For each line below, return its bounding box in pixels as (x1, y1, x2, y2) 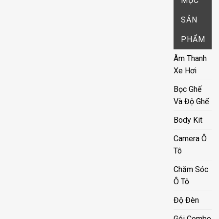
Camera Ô (174, 133, 207, 143)
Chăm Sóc (174, 164, 209, 174)
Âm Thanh (174, 53, 207, 63)
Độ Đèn (174, 195, 199, 205)
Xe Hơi (174, 66, 197, 75)
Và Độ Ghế (174, 96, 209, 106)
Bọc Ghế (174, 84, 202, 94)
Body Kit (174, 115, 203, 125)
